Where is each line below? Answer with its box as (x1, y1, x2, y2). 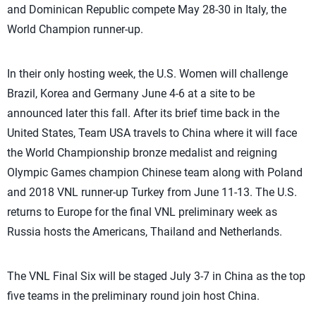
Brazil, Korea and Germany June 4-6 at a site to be (7, 87, 255, 100)
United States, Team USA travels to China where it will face (7, 126, 297, 140)
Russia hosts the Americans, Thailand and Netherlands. (7, 225, 282, 238)
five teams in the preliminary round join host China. (7, 289, 260, 303)
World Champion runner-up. (7, 23, 143, 36)
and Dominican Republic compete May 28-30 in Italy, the (7, 3, 286, 16)
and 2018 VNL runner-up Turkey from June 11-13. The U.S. (7, 186, 297, 199)
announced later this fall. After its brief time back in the (7, 107, 279, 120)
